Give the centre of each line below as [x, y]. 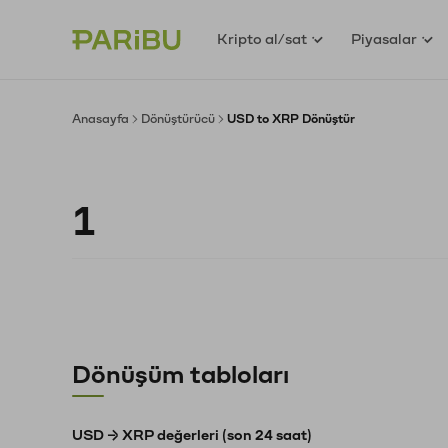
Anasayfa [100, 119]
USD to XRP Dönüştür [291, 119]
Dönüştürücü [178, 119]
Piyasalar [384, 39]
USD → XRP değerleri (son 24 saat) [192, 435]
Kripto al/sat [262, 39]
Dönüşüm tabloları [180, 375]
